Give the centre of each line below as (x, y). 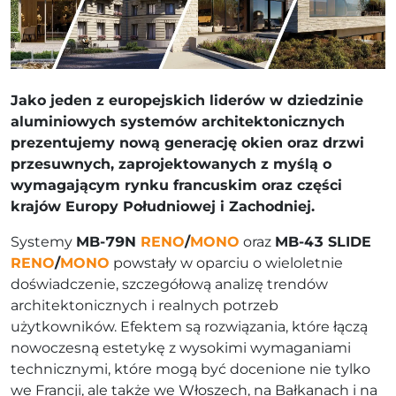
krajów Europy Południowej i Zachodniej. (163, 207)
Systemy (43, 242)
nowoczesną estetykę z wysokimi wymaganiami (181, 348)
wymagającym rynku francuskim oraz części (176, 186)
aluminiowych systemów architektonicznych (178, 122)
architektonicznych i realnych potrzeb (145, 306)
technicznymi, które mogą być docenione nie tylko (190, 369)
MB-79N (108, 242)
